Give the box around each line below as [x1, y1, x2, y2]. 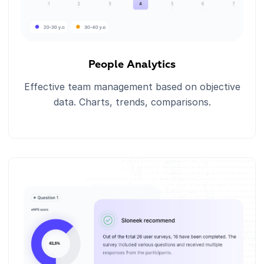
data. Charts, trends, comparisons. [53, 95, 211, 108]
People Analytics [88, 59, 176, 70]
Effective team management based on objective [24, 80, 240, 93]
